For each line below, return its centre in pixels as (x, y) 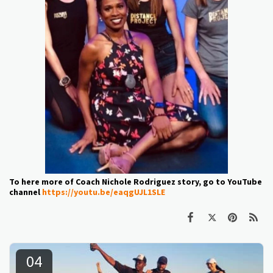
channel (26, 192)
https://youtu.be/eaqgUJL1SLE (104, 192)
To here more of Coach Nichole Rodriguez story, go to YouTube (136, 182)
